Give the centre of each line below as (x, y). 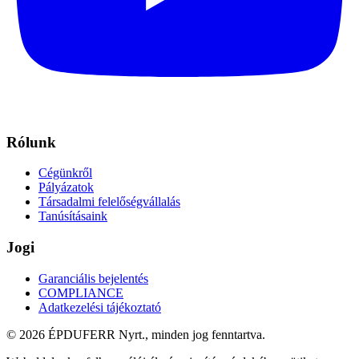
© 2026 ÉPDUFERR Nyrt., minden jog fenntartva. (136, 334)
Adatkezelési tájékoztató (100, 307)
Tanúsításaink (73, 216)
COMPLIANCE (81, 292)
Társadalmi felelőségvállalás (109, 202)
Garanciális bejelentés (93, 278)
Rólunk (31, 142)
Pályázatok (66, 188)
